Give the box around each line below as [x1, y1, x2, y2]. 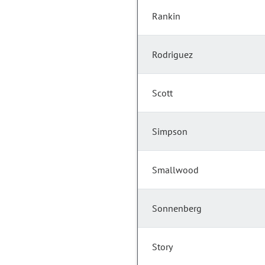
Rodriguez [152, 49, 193, 61]
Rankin [152, 10, 180, 22]
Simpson [152, 125, 188, 138]
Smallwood [152, 164, 199, 176]
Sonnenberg [152, 202, 202, 215]
